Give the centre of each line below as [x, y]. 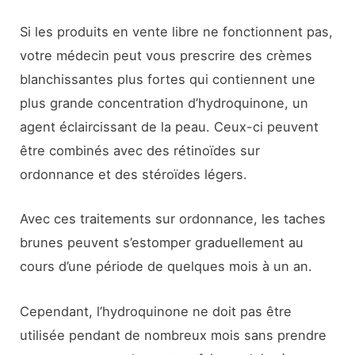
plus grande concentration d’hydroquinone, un [164, 103]
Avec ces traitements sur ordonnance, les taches [173, 219]
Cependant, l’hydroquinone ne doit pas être [156, 311]
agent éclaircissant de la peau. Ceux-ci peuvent [170, 127]
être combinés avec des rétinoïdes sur [140, 151]
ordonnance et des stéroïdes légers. [134, 174]
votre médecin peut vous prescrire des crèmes [166, 55]
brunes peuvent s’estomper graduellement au [162, 243]
